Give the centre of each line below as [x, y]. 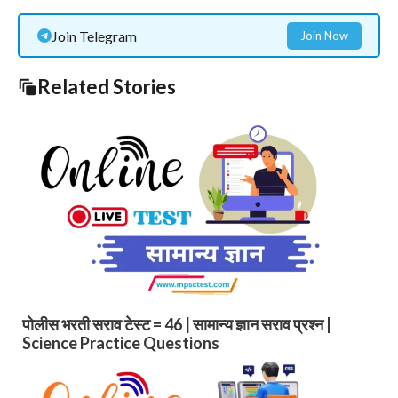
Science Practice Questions [121, 342]
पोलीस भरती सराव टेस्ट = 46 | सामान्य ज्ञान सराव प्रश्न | [177, 324]
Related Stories [107, 87]
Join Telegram [94, 36]
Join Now [324, 35]
